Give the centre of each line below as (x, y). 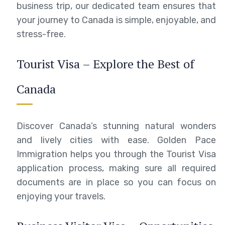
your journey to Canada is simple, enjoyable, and (116, 20)
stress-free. (41, 34)
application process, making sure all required (116, 168)
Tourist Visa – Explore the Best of (105, 64)
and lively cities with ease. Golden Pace (116, 140)
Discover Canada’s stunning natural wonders (116, 126)
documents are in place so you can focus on (116, 182)
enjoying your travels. (61, 196)
